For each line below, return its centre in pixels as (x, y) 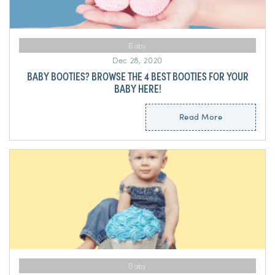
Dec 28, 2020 (137, 60)
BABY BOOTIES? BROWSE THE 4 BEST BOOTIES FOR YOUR (137, 76)
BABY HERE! (137, 88)
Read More (201, 117)
